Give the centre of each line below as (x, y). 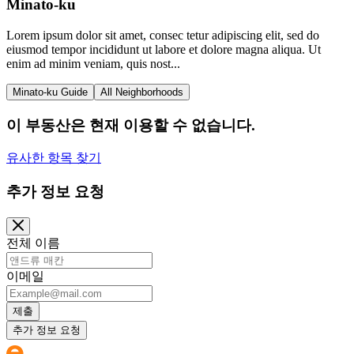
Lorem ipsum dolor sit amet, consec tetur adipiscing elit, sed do (163, 35)
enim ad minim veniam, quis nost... (93, 63)
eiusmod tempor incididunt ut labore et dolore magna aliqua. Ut (164, 49)
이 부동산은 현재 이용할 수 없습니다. (131, 125)
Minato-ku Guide (50, 92)
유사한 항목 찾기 (54, 158)
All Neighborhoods (142, 92)
